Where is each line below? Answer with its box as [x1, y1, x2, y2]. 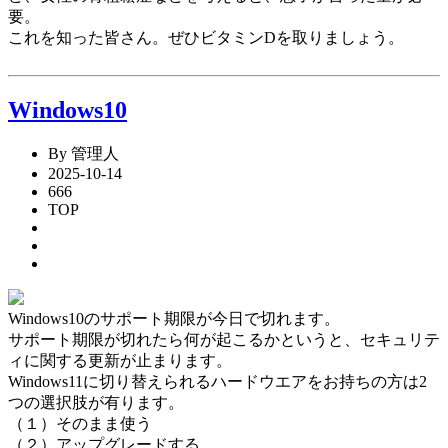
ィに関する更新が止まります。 [8, 352, 232, 370]
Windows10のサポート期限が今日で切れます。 [8, 310, 340, 328]
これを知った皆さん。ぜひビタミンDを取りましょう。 [8, 29, 404, 47]
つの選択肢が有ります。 [8, 394, 184, 412]
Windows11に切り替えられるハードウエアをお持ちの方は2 [8, 373, 427, 391]
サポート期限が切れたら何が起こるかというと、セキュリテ [8, 331, 440, 349]
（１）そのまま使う [8, 415, 152, 433]
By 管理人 [48, 145, 119, 163]
